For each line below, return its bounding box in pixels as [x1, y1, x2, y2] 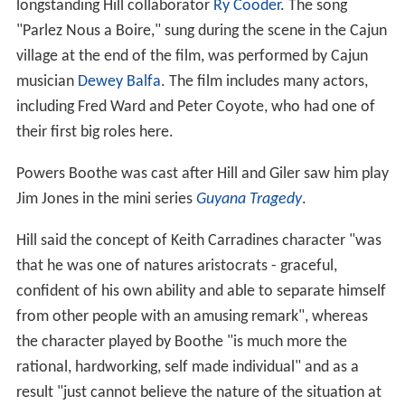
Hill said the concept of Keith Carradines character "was [15, 232, 381, 250]
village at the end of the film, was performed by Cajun [15, 48, 368, 66]
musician [15, 73, 78, 91]
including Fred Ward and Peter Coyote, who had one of [15, 99, 375, 117]
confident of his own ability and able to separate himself [15, 283, 386, 301]
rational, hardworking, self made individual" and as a [15, 359, 359, 377]
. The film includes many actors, [160, 73, 368, 91]
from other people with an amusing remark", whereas [15, 308, 368, 326]
